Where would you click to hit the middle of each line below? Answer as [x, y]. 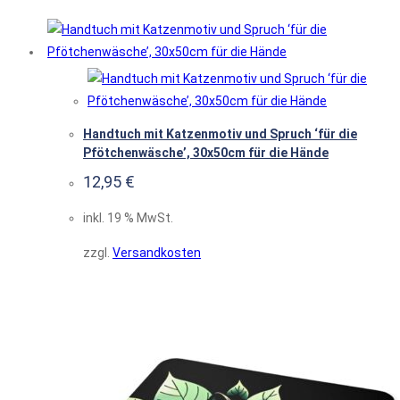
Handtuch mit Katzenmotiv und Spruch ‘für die [220, 133]
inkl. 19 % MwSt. [128, 218]
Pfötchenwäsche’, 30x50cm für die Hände [206, 152]
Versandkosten [157, 253]
